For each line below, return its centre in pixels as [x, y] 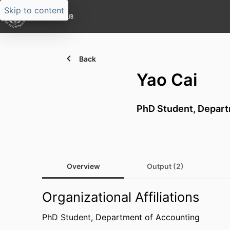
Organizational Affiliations [121, 197]
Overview [83, 166]
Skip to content [34, 10]
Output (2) [165, 166]
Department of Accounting [148, 217]
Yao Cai [167, 80]
